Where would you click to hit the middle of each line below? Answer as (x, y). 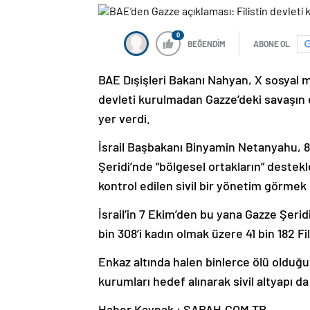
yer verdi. (124, 119)
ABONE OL (272, 44)
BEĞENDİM (207, 44)
